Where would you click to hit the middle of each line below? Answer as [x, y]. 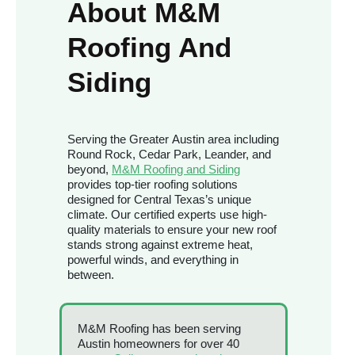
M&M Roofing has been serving [159, 329]
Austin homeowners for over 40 [158, 344]
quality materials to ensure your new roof [172, 230]
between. [91, 275]
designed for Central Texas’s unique [159, 200]
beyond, [90, 170]
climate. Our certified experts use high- [167, 215]
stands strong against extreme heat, [160, 245]
